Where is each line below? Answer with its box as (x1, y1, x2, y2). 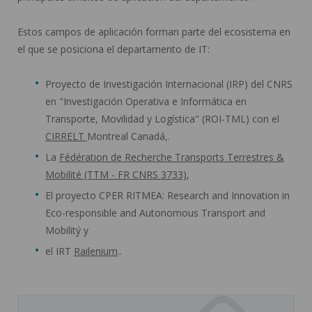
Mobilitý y (45, 223, 88, 237)
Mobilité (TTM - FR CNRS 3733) (45, 167, 187, 181)
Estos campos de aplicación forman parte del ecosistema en (17, 24, 290, 38)
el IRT (45, 244, 74, 258)
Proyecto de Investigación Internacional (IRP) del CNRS (45, 77, 292, 91)
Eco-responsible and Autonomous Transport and (45, 205, 265, 219)
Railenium (74, 244, 118, 258)
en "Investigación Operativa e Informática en (45, 94, 247, 108)
